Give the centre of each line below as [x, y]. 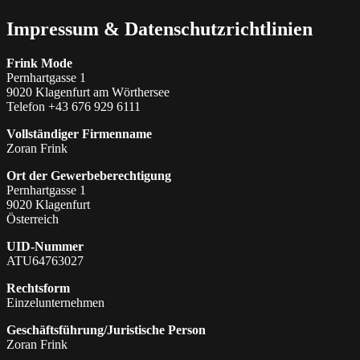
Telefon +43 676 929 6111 [74, 107]
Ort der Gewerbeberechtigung [89, 176]
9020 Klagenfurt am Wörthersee [88, 92]
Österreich [33, 219]
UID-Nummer [45, 247]
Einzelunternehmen [55, 303]
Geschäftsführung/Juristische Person [106, 330]
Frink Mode [39, 63]
